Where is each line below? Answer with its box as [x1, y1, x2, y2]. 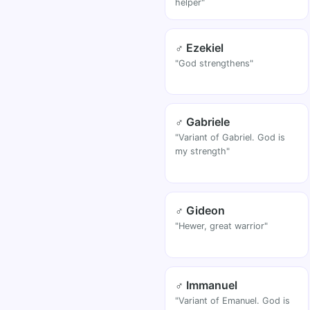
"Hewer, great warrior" [175, 221, 268, 232]
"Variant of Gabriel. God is [175, 132, 286, 143]
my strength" [175, 146, 230, 157]
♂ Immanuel [175, 277, 238, 292]
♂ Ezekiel [175, 40, 224, 55]
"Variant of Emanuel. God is [175, 295, 291, 306]
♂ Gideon [175, 203, 226, 218]
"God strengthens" [175, 57, 254, 69]
